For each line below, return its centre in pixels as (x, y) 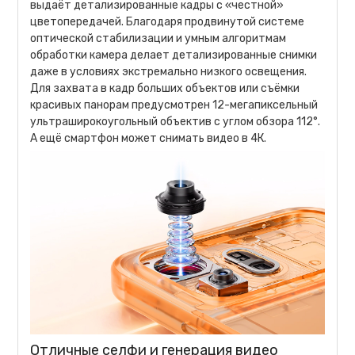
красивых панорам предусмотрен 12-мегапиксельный (174, 105)
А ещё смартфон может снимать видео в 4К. (149, 139)
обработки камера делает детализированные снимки (174, 55)
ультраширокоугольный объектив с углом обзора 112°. (176, 122)
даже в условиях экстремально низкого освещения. (169, 72)
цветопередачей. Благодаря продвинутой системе (168, 22)
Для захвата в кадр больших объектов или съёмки (165, 89)
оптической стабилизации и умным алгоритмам (158, 39)
